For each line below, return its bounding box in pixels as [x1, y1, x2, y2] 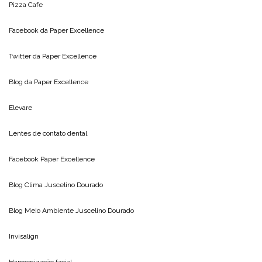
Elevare [9, 103, 32, 112]
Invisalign [9, 232, 39, 240]
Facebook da [9, 26, 50, 35]
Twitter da [9, 51, 42, 60]
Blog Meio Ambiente [9, 206, 75, 215]
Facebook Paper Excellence [9, 154, 95, 163]
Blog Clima [9, 180, 44, 189]
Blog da [9, 77, 34, 86]
